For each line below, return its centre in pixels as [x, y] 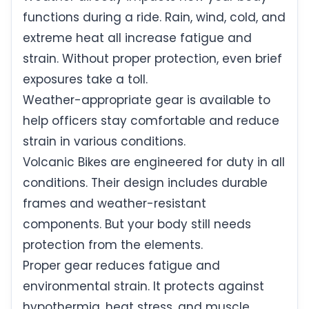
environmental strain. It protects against [143, 287]
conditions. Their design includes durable [145, 183]
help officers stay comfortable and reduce [151, 121]
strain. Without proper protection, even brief [152, 59]
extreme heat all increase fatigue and [137, 38]
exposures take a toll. [85, 80]
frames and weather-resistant [114, 204]
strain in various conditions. [104, 142]
